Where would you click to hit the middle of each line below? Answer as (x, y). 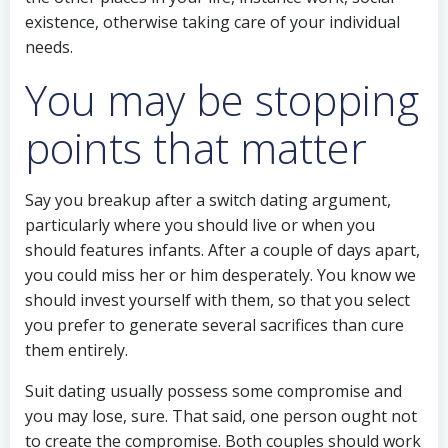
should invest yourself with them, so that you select (217, 300)
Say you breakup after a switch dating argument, (208, 200)
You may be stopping (222, 99)
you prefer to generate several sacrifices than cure (214, 325)
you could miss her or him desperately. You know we (220, 275)
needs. (49, 47)
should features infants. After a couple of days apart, (222, 250)
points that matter (196, 147)
